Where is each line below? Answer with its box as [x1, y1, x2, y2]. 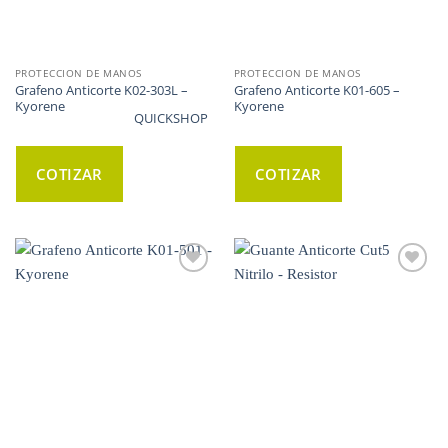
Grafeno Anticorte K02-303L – [14, 80, 188, 99]
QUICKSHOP [133, 108, 208, 127]
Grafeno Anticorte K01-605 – [233, 80, 400, 99]
